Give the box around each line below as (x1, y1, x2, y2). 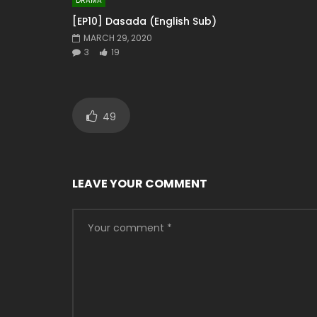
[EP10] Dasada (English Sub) (72, 13, 217, 28)
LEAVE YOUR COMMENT (72, 175, 207, 192)
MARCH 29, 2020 (83, 31, 152, 44)
